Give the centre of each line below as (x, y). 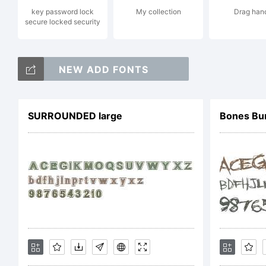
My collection (158, 12)
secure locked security (63, 22)
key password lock (63, 12)
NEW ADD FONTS (103, 69)
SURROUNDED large (75, 116)
